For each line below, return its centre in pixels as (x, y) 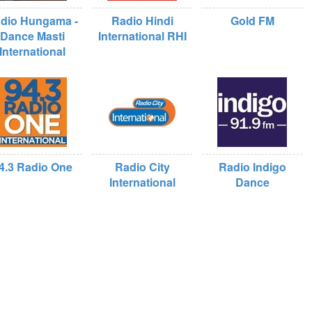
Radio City (142, 167)
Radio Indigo (252, 167)
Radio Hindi (142, 21)
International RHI (142, 36)
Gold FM (252, 21)
